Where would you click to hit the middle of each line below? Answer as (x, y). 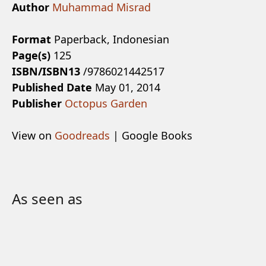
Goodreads (82, 136)
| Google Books (151, 136)
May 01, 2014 (126, 88)
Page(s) (31, 56)
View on (33, 136)
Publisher (37, 104)
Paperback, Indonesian (110, 39)
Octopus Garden (106, 104)
